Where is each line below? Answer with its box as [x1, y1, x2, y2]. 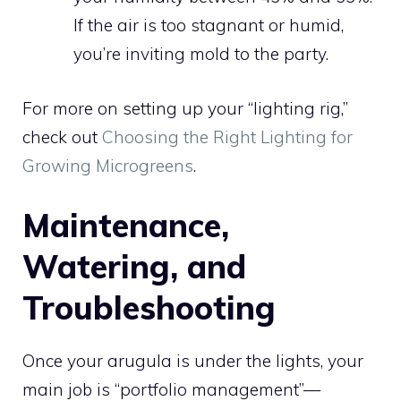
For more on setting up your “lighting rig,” [22, 97, 348, 119]
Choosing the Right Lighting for [102, 125, 353, 148]
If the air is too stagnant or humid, [73, 14, 344, 37]
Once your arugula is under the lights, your [22, 350, 363, 372]
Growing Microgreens [22, 154, 193, 176]
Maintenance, [22, 205, 229, 246]
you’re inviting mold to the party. [73, 43, 328, 65]
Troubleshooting [22, 287, 276, 328]
